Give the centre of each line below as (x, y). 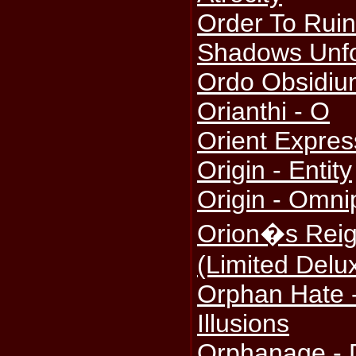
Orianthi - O (264, 112)
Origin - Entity (275, 170)
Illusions (244, 324)
